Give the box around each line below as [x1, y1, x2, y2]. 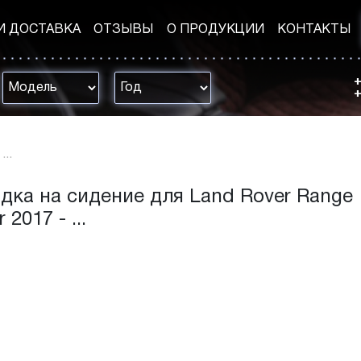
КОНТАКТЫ [276, 24, 351, 35]
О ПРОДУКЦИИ [166, 24, 264, 35]
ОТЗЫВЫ [93, 24, 154, 35]
